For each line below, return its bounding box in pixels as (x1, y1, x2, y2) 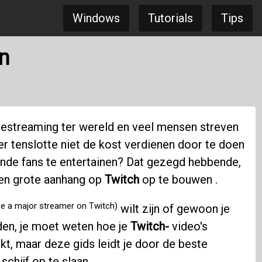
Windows (73, 11, 120, 25)
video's (168, 219, 208, 234)
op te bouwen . (139, 173, 218, 187)
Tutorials (148, 11, 193, 25)
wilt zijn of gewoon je (117, 202, 230, 216)
